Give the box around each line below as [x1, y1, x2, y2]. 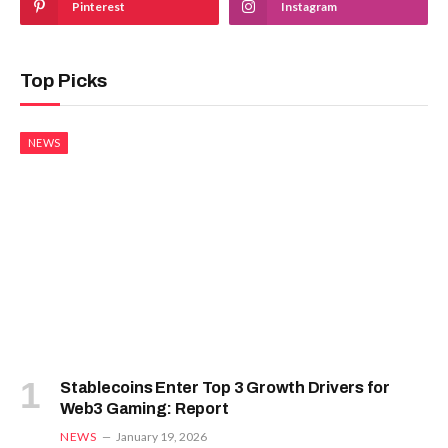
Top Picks [20, 69, 107, 91]
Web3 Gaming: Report [60, 400, 229, 418]
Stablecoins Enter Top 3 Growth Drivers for [60, 379, 390, 397]
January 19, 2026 [116, 429, 208, 445]
